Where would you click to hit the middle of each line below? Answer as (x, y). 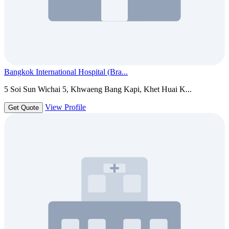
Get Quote (24, 108)
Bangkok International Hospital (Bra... (66, 72)
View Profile (65, 107)
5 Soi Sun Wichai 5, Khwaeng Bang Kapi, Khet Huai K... (98, 89)
